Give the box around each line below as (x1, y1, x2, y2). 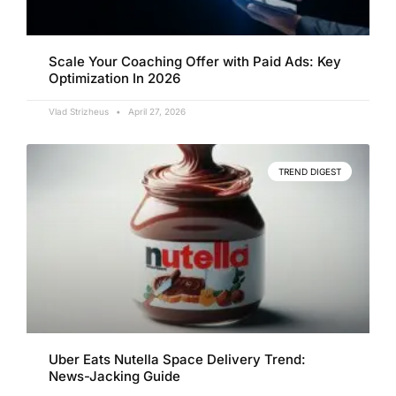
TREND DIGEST (278, 166, 341, 178)
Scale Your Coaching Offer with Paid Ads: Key (49, 53, 341, 71)
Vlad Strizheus (49, 106, 111, 118)
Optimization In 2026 (49, 70, 180, 88)
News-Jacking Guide (49, 367, 180, 385)
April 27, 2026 (126, 106, 186, 118)
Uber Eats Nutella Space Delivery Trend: (49, 350, 306, 368)
